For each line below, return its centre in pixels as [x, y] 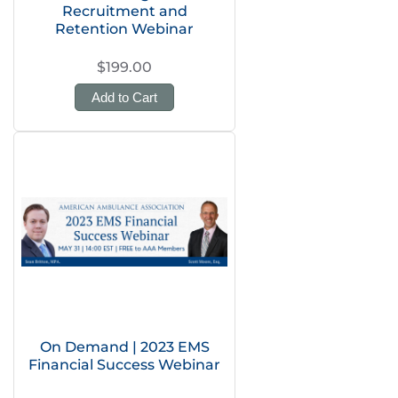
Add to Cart [124, 97]
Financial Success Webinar [124, 365]
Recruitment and [124, 11]
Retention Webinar [124, 29]
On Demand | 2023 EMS [124, 347]
